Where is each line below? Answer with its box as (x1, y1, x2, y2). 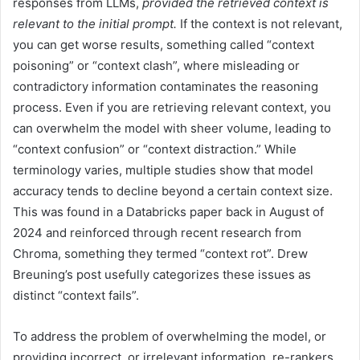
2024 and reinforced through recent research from (13, 225, 301, 241)
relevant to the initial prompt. (13, 16, 177, 32)
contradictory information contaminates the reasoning (13, 79, 318, 95)
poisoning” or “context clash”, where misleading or (13, 58, 300, 74)
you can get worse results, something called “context (13, 37, 314, 53)
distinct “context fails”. (13, 288, 139, 304)
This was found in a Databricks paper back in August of (13, 204, 324, 220)
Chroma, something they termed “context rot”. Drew (13, 246, 308, 262)
